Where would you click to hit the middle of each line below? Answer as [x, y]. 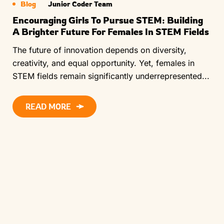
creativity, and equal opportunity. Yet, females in [103, 63]
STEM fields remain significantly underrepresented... [111, 76]
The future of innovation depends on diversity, [99, 50]
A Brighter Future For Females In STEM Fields [111, 31]
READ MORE [48, 107]
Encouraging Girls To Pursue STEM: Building [108, 20]
